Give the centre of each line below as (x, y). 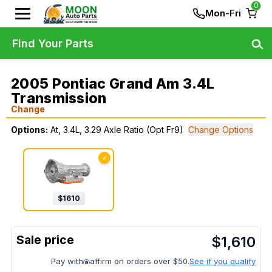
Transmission (59, 98)
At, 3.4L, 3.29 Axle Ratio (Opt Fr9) (117, 130)
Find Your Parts (53, 43)
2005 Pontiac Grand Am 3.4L (113, 84)
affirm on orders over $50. (140, 261)
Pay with (67, 261)
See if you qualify (223, 261)
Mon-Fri (223, 13)
